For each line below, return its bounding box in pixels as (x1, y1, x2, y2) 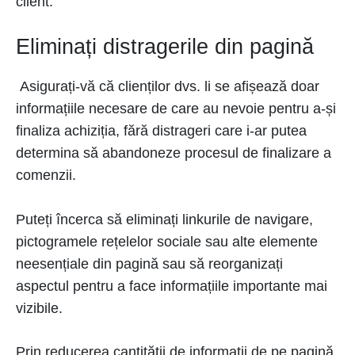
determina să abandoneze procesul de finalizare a (16, 145, 331, 161)
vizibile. (16, 300, 67, 316)
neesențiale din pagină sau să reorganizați (16, 256, 283, 272)
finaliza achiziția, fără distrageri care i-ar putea (16, 123, 307, 139)
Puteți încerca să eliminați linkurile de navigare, (16, 212, 313, 227)
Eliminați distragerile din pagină (16, 35, 314, 59)
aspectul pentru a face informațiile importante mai (16, 278, 327, 294)
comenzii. (16, 167, 76, 183)
